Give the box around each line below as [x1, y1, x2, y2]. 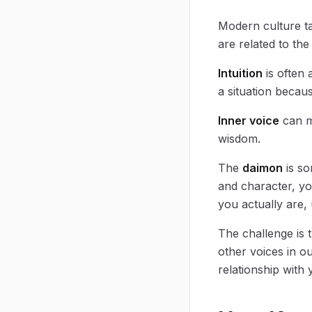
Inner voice [218, 113, 279, 127]
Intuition [218, 65, 263, 80]
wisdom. [218, 131, 260, 146]
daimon [242, 160, 283, 175]
